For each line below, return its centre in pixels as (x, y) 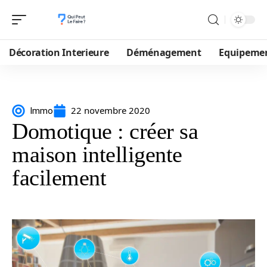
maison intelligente (97, 154)
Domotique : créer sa (105, 131)
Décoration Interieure (59, 52)
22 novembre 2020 (111, 110)
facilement (59, 178)
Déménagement (164, 52)
